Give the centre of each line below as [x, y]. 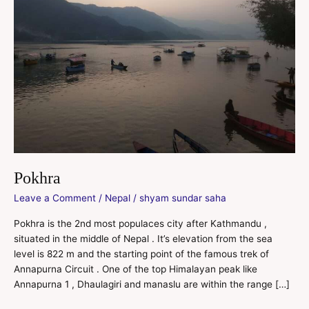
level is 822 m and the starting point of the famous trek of [141, 253]
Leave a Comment [55, 198]
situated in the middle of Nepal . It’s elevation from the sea [143, 238]
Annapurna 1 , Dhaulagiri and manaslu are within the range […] [152, 284]
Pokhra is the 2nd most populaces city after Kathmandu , [140, 223]
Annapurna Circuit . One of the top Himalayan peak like [136, 269]
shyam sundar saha [183, 198]
